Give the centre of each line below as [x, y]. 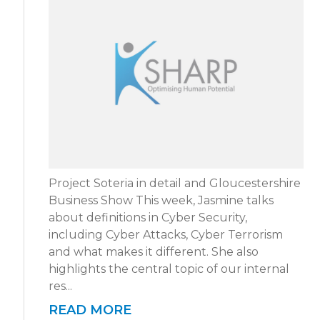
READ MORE [90, 310]
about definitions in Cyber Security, [148, 217]
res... [60, 286]
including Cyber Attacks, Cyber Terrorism [166, 234]
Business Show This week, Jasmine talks [161, 200]
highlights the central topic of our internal [169, 269]
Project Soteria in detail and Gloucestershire [175, 183]
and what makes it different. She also [154, 251]
